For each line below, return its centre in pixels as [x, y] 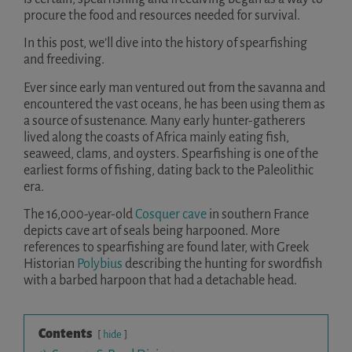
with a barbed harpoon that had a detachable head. [160, 281]
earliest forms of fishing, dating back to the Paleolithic [169, 170]
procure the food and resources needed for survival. [162, 15]
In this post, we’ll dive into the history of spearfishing [165, 44]
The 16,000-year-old [79, 215]
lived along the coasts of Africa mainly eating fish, [156, 137]
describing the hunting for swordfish [224, 264]
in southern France [258, 215]
